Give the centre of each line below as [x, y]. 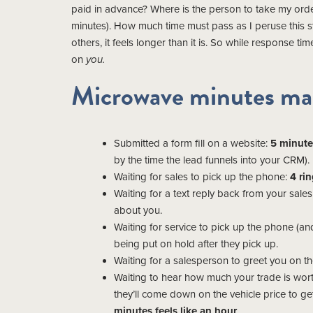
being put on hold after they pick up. [196, 243]
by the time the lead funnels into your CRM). [212, 160]
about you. [138, 210]
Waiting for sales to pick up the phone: [202, 176]
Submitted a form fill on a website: [192, 143]
